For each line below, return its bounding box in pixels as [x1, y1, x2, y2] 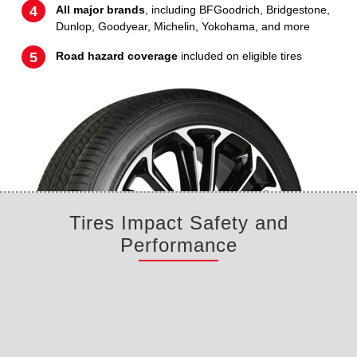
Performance [120, 233, 237, 256]
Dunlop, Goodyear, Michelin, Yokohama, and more [56, 19, 310, 33]
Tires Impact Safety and [69, 211, 288, 233]
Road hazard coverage [56, 49, 178, 62]
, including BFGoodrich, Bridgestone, [145, 2, 330, 16]
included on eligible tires [178, 49, 302, 62]
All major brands [56, 2, 145, 16]
